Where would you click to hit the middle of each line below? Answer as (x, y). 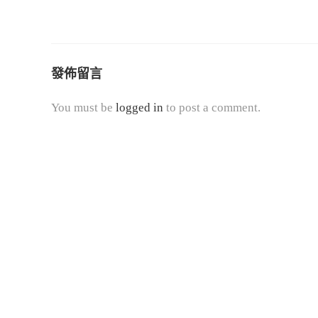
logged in (139, 108)
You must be (83, 108)
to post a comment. (212, 108)
